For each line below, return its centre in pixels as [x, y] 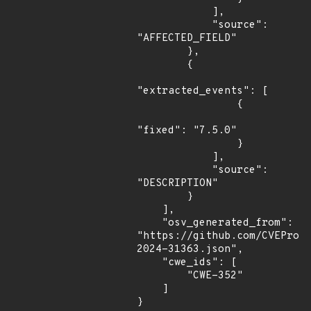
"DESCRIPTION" [177, 184]
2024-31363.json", [190, 250]
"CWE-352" [162, 276]
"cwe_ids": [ [149, 263]
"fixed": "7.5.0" [187, 131]
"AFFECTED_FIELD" [187, 39]
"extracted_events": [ [202, 91]
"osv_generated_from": [149, 223]
